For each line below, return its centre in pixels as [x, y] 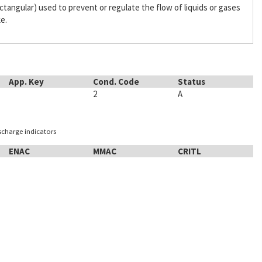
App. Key [26, 82]
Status [191, 82]
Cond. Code [116, 82]
